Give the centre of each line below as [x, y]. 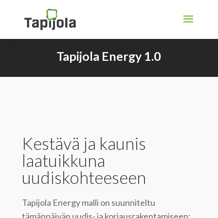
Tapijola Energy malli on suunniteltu [88, 202]
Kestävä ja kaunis [84, 143]
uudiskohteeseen [84, 177]
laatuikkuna [63, 160]
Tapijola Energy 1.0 [109, 56]
